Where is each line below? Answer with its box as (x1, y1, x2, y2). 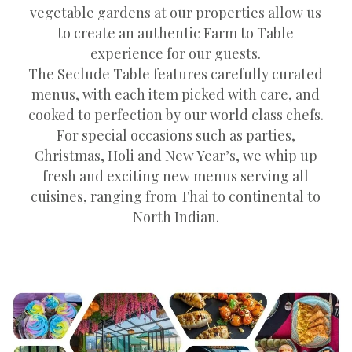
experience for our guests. (90, 43, 262, 62)
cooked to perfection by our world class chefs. (27, 104, 324, 123)
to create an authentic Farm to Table (57, 23, 295, 42)
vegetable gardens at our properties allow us (30, 2, 322, 21)
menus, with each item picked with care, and (31, 84, 321, 103)
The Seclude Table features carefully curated (28, 64, 324, 82)
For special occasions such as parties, (56, 125, 295, 144)
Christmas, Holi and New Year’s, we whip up (34, 145, 317, 164)
